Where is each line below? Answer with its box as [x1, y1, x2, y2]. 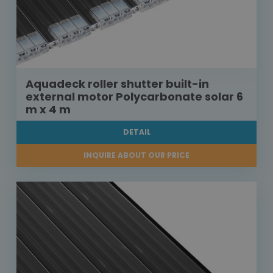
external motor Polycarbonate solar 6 [26, 89, 243, 105]
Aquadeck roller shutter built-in [26, 76, 209, 92]
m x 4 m [26, 102, 71, 118]
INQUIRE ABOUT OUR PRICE [83, 150, 190, 161]
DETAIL [122, 127, 151, 138]
